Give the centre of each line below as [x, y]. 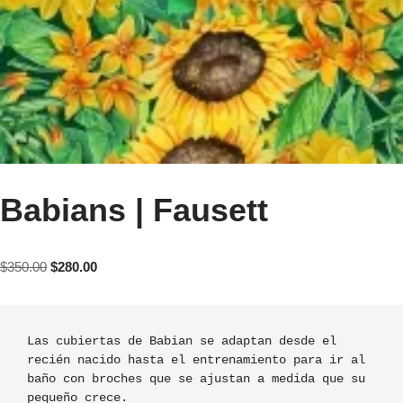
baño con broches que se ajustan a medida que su [196, 379]
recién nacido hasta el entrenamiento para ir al [196, 360]
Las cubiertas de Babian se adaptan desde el [182, 341]
